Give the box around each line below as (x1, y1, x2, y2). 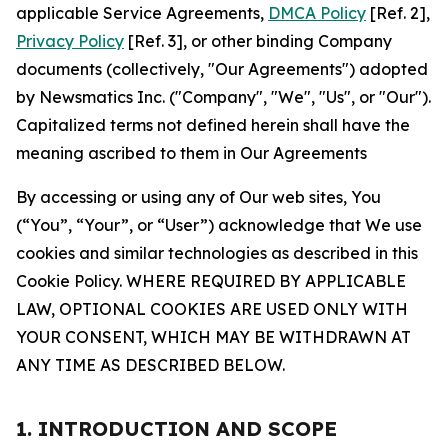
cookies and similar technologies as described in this (16, 243, 418, 263)
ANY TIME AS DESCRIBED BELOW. (16, 355, 285, 375)
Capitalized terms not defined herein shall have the (16, 115, 410, 135)
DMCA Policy (268, 3, 366, 23)
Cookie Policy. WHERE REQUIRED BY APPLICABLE (16, 271, 406, 291)
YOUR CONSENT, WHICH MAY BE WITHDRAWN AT (16, 327, 411, 347)
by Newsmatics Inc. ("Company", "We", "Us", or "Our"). (16, 87, 431, 107)
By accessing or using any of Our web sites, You (16, 187, 381, 207)
